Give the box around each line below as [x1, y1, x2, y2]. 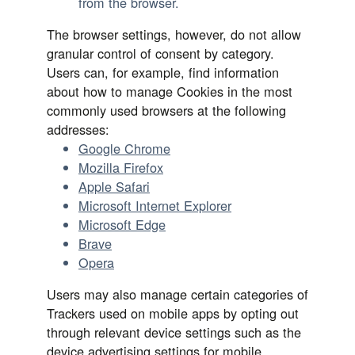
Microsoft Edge [78, 215, 166, 234]
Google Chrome [78, 139, 170, 158]
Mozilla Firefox [78, 158, 163, 177]
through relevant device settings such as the [47, 323, 301, 342]
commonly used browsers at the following [47, 101, 286, 120]
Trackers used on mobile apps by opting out [47, 303, 299, 323]
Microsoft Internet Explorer [78, 196, 231, 215]
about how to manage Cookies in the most [47, 82, 292, 101]
